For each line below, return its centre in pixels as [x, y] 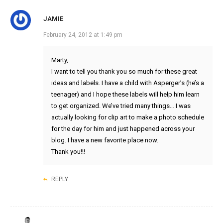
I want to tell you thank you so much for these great [124, 72]
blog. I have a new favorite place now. [105, 140]
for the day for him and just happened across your [123, 129]
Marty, [59, 60]
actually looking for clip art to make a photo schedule [127, 117]
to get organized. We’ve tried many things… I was [121, 106]
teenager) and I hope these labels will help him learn [125, 95]
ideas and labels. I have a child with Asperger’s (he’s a [127, 83]
